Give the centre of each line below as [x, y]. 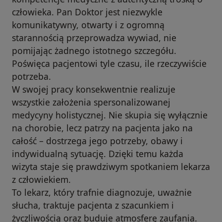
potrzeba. [31, 76]
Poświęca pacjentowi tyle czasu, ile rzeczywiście [109, 63]
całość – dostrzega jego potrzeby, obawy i [97, 140]
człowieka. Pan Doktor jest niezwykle [87, 12]
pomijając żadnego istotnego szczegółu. [94, 50]
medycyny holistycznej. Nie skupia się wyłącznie [110, 115]
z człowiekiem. [41, 179]
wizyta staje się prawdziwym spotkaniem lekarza [111, 166]
